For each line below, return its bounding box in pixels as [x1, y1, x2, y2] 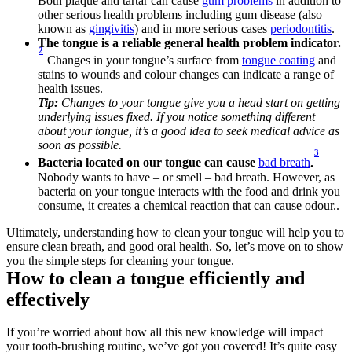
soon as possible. [38, 138, 122, 152]
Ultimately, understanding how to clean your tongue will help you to [6, 225, 344, 239]
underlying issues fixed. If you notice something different [38, 110, 315, 124]
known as [38, 21, 89, 35]
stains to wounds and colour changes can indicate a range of [38, 68, 334, 82]
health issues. [38, 82, 103, 96]
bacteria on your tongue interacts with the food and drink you [38, 184, 340, 198]
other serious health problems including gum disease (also [38, 7, 322, 21]
